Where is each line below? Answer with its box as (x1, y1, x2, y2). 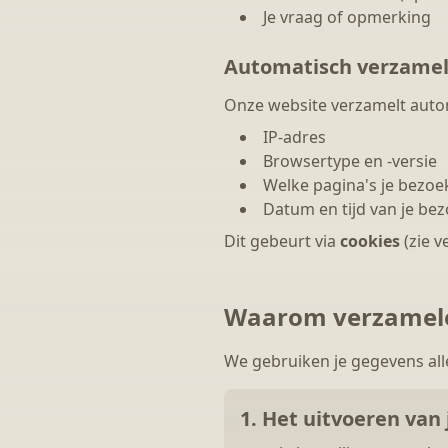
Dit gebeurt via (224, 230, 340, 252)
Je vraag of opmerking (263, 6, 431, 28)
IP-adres (263, 126, 326, 148)
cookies (340, 230, 400, 252)
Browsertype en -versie (263, 150, 437, 172)
